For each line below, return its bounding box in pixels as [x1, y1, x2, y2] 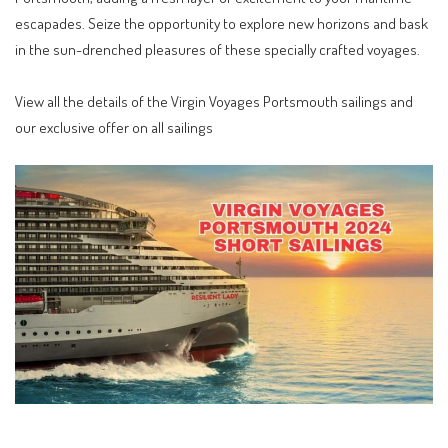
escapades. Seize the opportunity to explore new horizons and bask [15, 13, 428, 34]
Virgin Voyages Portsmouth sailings [171, 90, 387, 111]
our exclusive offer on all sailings [15, 116, 213, 137]
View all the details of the [15, 90, 171, 111]
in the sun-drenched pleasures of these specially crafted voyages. [15, 39, 420, 60]
